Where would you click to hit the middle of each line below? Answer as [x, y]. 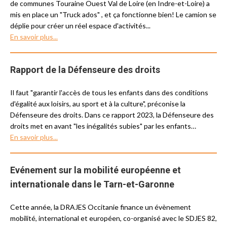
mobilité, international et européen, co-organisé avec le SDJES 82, [113, 218]
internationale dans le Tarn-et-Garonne [92, 184]
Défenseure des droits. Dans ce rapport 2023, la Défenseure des [112, 115]
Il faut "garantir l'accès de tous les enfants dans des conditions [109, 92]
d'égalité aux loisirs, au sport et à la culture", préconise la [98, 104]
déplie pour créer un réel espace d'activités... [80, 26]
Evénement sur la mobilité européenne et [96, 170]
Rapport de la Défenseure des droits [85, 70]
